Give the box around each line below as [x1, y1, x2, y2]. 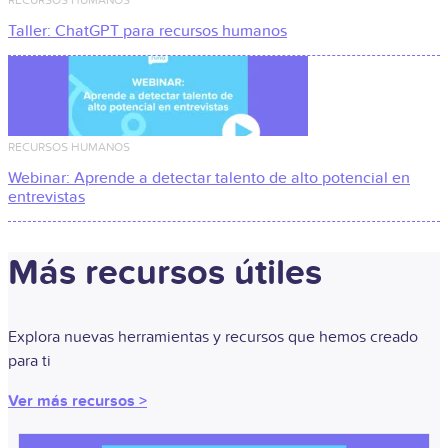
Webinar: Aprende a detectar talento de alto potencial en [8, 168, 410, 189]
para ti [8, 351, 51, 372]
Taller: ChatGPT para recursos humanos [8, 20, 287, 41]
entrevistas [8, 187, 85, 208]
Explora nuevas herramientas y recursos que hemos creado [8, 327, 418, 348]
